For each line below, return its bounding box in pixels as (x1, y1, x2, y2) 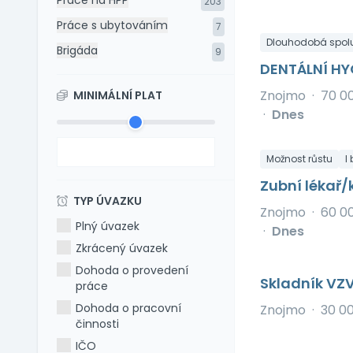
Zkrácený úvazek (76, 240, 169, 256)
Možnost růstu (266, 152, 333, 165)
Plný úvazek (76, 218, 140, 234)
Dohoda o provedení (76, 262, 189, 278)
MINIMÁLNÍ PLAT (71, 87, 162, 103)
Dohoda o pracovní (76, 300, 182, 316)
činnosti (76, 316, 120, 332)
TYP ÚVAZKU (71, 193, 142, 209)
